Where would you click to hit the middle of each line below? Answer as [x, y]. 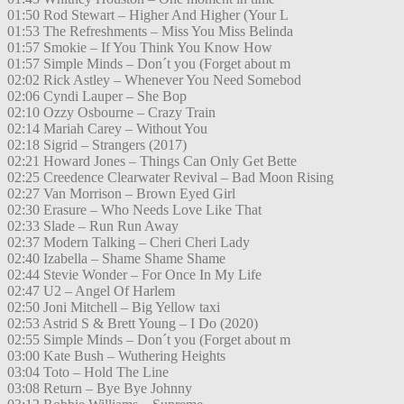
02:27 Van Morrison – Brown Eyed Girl [121, 194]
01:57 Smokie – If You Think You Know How [140, 48]
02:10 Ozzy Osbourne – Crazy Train [111, 113]
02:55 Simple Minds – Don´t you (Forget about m [149, 340]
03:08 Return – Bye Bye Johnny [100, 389]
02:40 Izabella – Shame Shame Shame [116, 259]
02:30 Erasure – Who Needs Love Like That [134, 210]
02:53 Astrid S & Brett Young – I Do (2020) [133, 324]
